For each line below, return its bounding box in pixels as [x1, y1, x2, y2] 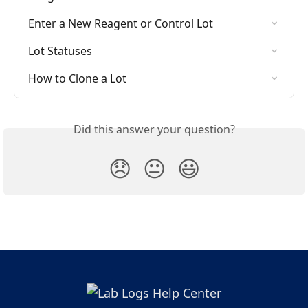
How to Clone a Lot [28, 70, 126, 86]
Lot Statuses [28, 43, 92, 58]
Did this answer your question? [73, 121, 235, 137]
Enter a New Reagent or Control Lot [28, 15, 213, 31]
